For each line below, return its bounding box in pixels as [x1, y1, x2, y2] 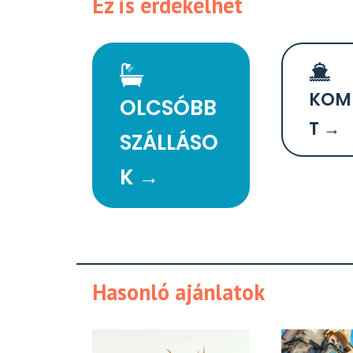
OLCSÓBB [120, 94, 217, 123]
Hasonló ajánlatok [92, 277, 265, 307]
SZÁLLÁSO [120, 128, 218, 158]
